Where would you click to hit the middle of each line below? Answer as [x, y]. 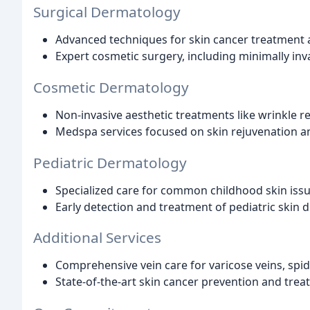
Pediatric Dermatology [110, 162]
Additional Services [97, 238]
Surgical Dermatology [107, 11]
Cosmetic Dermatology [111, 87]
